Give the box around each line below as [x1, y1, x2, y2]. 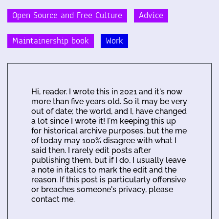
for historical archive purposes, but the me [31, 126, 187, 136]
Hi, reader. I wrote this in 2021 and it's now [31, 87, 182, 97]
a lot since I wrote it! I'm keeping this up [31, 116, 176, 126]
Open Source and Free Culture [12, 9, 122, 22]
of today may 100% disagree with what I [31, 136, 176, 146]
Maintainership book [12, 35, 89, 47]
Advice [139, 9, 163, 22]
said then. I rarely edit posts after [31, 146, 151, 155]
